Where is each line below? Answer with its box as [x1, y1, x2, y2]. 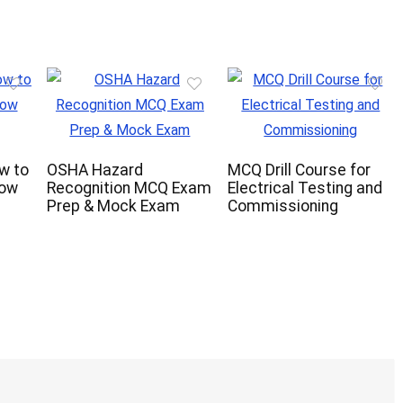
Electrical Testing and [227, 179, 382, 198]
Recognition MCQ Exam [47, 179, 211, 198]
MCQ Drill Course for [227, 161, 371, 180]
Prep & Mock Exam [47, 197, 180, 216]
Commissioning [227, 197, 338, 216]
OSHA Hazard [47, 161, 143, 180]
